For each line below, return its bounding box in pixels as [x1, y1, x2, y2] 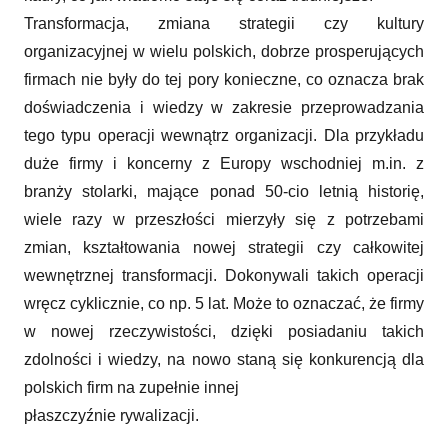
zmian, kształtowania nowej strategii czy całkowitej [24, 238, 424, 256]
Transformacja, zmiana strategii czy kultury [24, 14, 424, 32]
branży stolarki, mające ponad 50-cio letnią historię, [24, 182, 424, 200]
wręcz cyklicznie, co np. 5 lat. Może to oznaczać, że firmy [24, 294, 424, 312]
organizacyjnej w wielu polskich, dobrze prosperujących [24, 42, 424, 60]
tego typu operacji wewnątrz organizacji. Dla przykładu [24, 126, 424, 144]
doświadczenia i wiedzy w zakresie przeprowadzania [24, 98, 424, 116]
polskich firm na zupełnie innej [24, 378, 243, 396]
